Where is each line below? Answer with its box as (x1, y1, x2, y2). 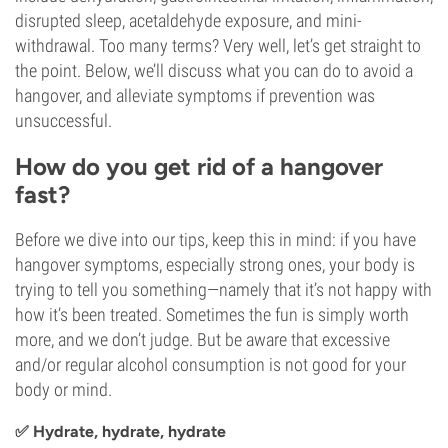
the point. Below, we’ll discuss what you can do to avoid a (15, 60, 413, 81)
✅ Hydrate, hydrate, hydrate (15, 422, 226, 441)
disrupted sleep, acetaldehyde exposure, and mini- (15, 10, 362, 31)
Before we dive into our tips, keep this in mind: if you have (15, 229, 416, 250)
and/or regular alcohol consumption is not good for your (15, 354, 406, 375)
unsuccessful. (15, 110, 112, 131)
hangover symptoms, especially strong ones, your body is (15, 254, 415, 275)
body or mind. (15, 379, 112, 400)
